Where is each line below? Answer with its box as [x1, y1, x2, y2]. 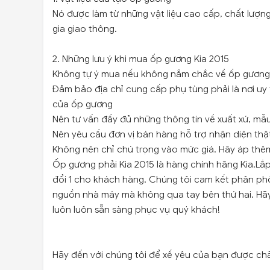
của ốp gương [52, 98, 113, 110]
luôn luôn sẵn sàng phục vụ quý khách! [52, 204, 220, 216]
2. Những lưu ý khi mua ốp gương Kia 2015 [52, 53, 229, 65]
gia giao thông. [52, 23, 117, 35]
